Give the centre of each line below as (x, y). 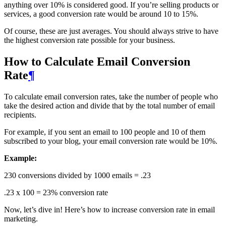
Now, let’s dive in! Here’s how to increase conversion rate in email (109, 209)
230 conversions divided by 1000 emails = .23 (77, 175)
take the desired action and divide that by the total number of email (109, 105)
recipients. (20, 115)
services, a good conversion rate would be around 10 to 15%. (101, 14)
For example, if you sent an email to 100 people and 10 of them (105, 132)
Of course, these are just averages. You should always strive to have (111, 31)
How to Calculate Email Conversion (97, 61)
